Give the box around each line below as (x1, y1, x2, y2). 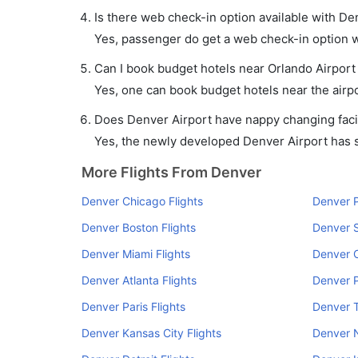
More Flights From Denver (82, 164, 261, 181)
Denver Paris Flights (82, 300, 185, 313)
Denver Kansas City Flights (82, 326, 221, 340)
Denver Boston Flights (82, 221, 196, 234)
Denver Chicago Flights (82, 194, 203, 208)
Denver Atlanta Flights (82, 273, 197, 287)
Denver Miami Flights (82, 247, 190, 261)
